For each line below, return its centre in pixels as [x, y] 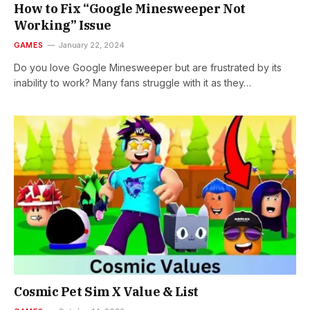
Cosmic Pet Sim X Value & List [106, 291]
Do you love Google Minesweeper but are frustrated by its [148, 68]
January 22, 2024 [92, 45]
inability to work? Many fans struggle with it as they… [133, 83]
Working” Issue [63, 26]
